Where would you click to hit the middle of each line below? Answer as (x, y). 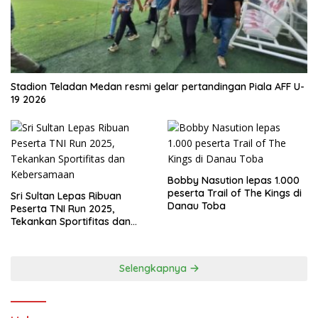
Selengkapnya (154, 269)
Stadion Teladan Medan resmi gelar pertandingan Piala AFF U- (158, 87)
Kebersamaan (44, 235)
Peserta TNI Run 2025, (62, 209)
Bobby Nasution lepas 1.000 (234, 181)
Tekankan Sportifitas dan (71, 222)
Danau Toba (197, 206)
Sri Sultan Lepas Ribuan (66, 196)
